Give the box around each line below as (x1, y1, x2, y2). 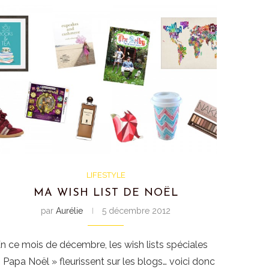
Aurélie (56, 205, 83, 216)
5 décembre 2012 (102, 205, 171, 216)
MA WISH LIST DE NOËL (33, 187, 178, 199)
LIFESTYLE (86, 170, 125, 180)
